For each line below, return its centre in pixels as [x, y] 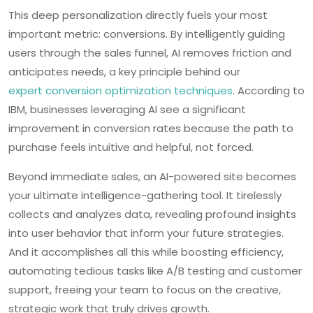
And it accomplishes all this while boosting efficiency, [146, 252]
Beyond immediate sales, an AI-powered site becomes [152, 176]
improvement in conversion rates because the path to [151, 128]
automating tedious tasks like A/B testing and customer [155, 270]
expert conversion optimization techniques [121, 90]
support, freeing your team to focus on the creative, [145, 289]
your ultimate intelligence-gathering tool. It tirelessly [145, 195]
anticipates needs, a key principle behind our [124, 71]
